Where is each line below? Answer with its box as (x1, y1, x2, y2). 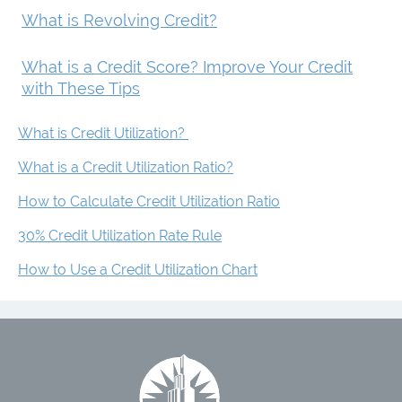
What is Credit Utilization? (18, 124, 188, 142)
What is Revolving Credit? (22, 10, 217, 30)
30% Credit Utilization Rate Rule (18, 226, 222, 244)
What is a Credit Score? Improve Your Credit (22, 57, 353, 76)
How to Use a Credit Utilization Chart (18, 260, 258, 278)
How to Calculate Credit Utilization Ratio (18, 192, 280, 210)
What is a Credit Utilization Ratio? (18, 158, 233, 176)
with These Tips (22, 78, 140, 98)
